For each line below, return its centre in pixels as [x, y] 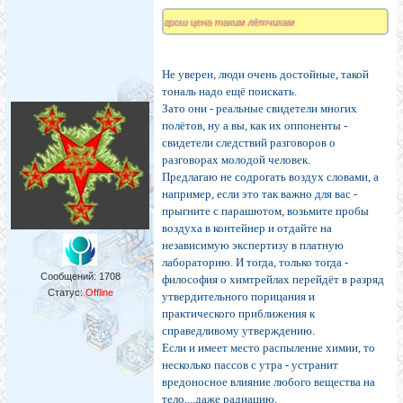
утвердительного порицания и [238, 297]
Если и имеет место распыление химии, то [269, 348]
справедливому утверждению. [238, 331]
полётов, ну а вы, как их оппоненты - [255, 126]
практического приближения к [238, 314]
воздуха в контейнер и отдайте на [247, 228]
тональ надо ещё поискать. [229, 92]
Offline [99, 293]
